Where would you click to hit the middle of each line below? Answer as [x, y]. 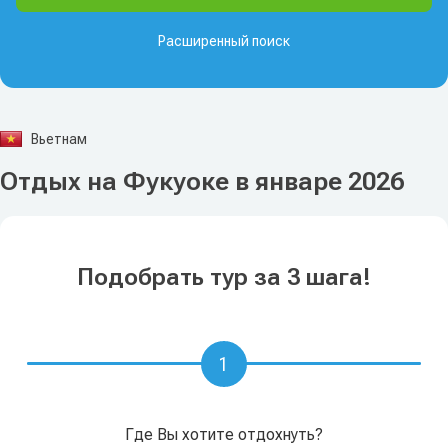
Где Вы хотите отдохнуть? [224, 434]
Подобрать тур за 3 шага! [224, 277]
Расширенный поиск [224, 41]
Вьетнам [57, 139]
